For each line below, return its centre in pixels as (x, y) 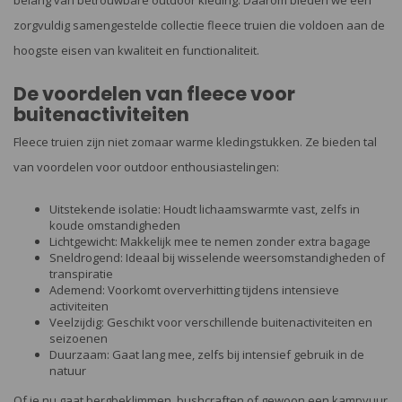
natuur (68, 370)
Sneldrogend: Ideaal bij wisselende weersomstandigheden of (217, 257)
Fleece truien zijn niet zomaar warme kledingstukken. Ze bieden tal (195, 142)
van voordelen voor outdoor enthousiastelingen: (146, 167)
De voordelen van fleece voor (154, 94)
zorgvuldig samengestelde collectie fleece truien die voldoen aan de (199, 25)
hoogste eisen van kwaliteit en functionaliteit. (136, 50)
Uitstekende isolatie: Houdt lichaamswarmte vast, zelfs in (205, 209)
